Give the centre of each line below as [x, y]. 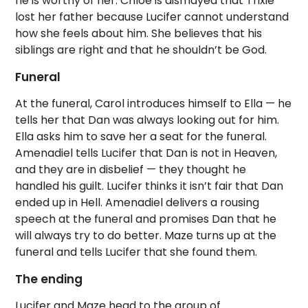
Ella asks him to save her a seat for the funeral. [141, 137]
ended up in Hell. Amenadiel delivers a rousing [137, 203]
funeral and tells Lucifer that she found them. [136, 252]
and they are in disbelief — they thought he [131, 170]
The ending [49, 279]
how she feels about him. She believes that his [139, 34]
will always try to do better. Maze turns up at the [146, 236]
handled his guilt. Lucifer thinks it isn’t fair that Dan [150, 186]
